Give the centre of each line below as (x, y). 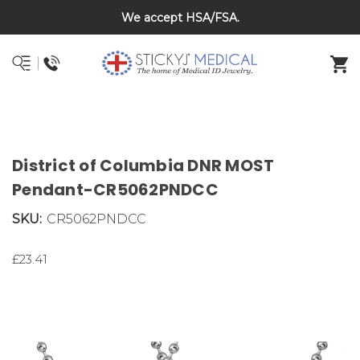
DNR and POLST (295, 17)
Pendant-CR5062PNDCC (115, 190)
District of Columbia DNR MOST (143, 166)
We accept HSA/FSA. (180, 17)
